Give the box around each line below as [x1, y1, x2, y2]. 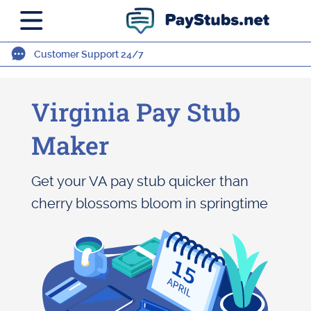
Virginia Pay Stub [31, 95, 241, 128]
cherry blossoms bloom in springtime [31, 195, 268, 212]
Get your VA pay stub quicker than [31, 173, 249, 190]
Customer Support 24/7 [34, 49, 144, 60]
